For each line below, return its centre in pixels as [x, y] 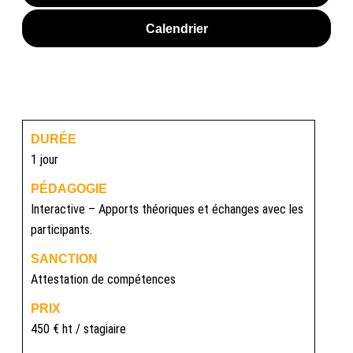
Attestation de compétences [103, 280]
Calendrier [176, 28]
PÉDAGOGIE [69, 189]
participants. [61, 230]
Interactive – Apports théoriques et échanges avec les [167, 210]
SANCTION [64, 259]
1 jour [45, 160]
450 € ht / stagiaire [78, 329]
